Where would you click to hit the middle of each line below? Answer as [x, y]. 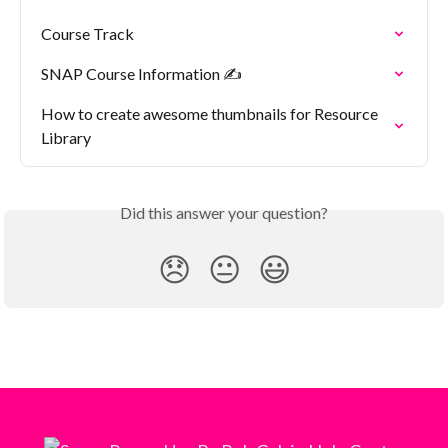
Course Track [87, 33]
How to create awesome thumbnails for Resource [211, 113]
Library [66, 137]
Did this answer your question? [224, 212]
